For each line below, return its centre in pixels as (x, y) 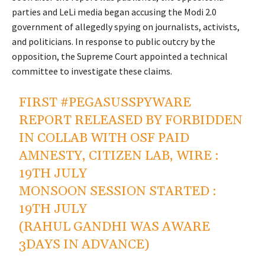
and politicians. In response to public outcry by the (114, 42)
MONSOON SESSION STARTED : (118, 192)
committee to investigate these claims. (93, 71)
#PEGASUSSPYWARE (126, 103)
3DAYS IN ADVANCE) (84, 245)
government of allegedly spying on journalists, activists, (126, 27)
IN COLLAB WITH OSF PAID (104, 139)
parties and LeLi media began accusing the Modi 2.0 (114, 12)
